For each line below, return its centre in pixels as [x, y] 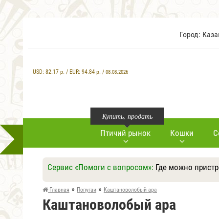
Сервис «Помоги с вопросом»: [101, 167]
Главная [59, 190]
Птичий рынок [125, 133]
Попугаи [87, 190]
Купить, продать [127, 116]
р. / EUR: [70, 72]
